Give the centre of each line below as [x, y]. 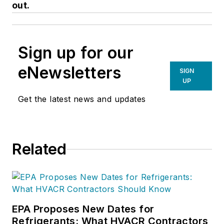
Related [39, 149]
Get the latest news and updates [82, 99]
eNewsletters [70, 73]
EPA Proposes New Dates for [83, 209]
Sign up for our [76, 53]
